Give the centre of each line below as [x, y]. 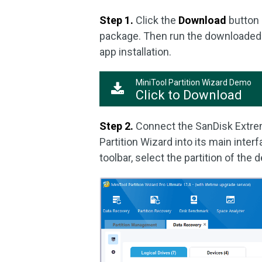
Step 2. [117, 126]
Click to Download [189, 95]
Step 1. [117, 20]
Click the [156, 20]
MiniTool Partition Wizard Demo [194, 82]
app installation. [136, 52]
